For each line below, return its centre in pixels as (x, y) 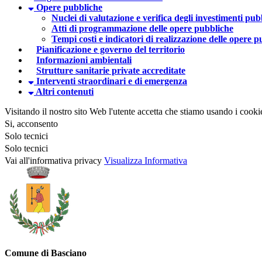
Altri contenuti (64, 91)
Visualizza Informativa (146, 160)
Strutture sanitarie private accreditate (111, 70)
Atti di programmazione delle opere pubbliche (142, 28)
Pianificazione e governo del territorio (111, 49)
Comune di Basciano (46, 253)
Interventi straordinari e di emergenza (111, 81)
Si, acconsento (31, 123)
